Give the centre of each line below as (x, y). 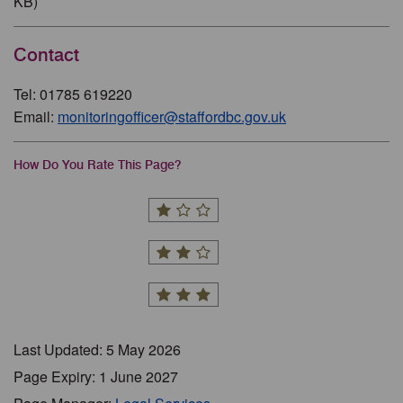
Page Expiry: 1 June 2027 (96, 376)
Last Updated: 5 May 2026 (97, 349)
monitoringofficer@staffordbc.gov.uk (172, 116)
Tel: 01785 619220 (73, 94)
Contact (46, 54)
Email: (36, 116)
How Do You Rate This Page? (98, 165)
